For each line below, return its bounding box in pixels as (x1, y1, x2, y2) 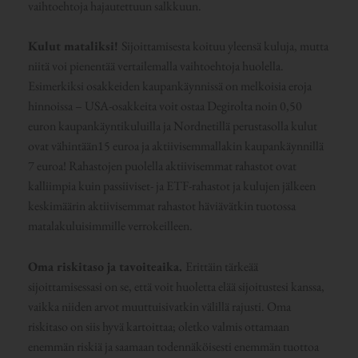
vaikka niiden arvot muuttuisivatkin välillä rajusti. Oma (27, 297, 291, 315)
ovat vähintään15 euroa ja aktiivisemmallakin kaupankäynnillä (27, 137, 324, 155)
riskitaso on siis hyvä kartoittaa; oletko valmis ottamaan (27, 317, 289, 335)
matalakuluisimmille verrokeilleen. (27, 217, 193, 235)
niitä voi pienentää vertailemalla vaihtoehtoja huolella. (27, 58, 284, 75)
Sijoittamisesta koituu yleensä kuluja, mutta (121, 38, 328, 55)
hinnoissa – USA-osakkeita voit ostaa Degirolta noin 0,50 (27, 97, 302, 115)
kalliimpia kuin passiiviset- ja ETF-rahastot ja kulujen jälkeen (27, 177, 316, 195)
